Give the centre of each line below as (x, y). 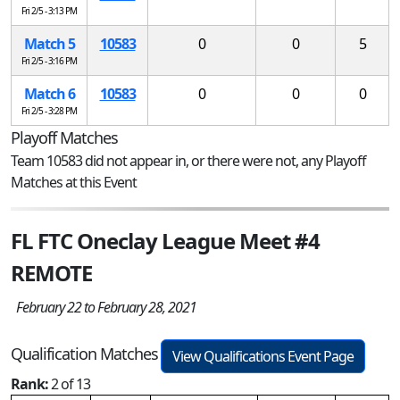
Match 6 (49, 93)
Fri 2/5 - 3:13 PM (49, 10)
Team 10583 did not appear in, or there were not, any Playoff (188, 160)
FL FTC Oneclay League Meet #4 (165, 240)
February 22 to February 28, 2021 (104, 307)
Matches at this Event (74, 182)
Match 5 (49, 43)
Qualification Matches (84, 354)
